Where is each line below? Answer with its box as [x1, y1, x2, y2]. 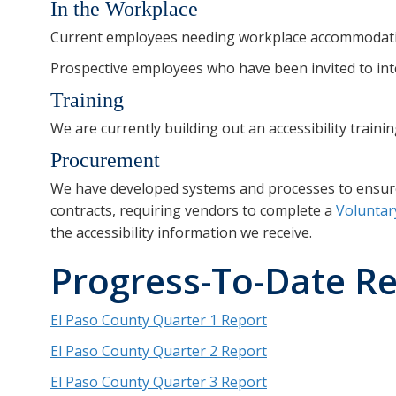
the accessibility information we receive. [50, 222, 312, 242]
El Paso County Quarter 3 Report [50, 371, 267, 392]
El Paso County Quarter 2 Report [50, 340, 267, 361]
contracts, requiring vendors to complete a [50, 200, 336, 220]
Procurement [50, 148, 160, 171]
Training [50, 88, 124, 111]
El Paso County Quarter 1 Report [50, 309, 267, 330]
